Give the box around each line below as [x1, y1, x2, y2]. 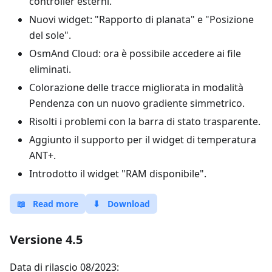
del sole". [29, 29, 71, 42]
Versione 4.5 [10, 231, 83, 248]
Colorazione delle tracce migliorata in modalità [29, 81, 243, 94]
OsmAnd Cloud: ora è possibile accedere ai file [29, 47, 241, 60]
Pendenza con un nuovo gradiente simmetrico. [29, 97, 245, 110]
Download [107, 198, 150, 209]
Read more [33, 198, 78, 209]
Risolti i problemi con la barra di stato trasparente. [29, 115, 260, 128]
